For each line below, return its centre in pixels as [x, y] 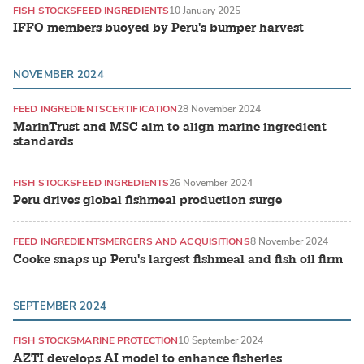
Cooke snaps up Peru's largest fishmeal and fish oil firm [178, 259]
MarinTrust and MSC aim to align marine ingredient [170, 127]
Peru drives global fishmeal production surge [147, 201]
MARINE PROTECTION [128, 340]
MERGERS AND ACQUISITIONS [178, 242]
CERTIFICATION [141, 109]
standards [43, 141]
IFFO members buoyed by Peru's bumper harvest [158, 28]
